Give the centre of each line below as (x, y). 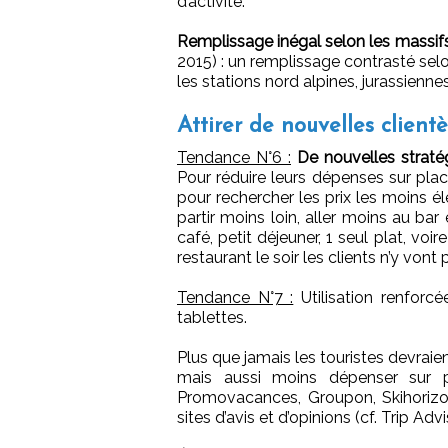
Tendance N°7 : (235, 298)
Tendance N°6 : (234, 158)
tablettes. (212, 318)
